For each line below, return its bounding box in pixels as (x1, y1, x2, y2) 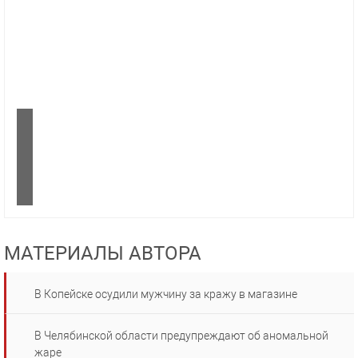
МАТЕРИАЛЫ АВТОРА (4, 242, 201, 265)
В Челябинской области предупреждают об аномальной (34, 329, 328, 343)
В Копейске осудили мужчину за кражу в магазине (34, 288, 297, 301)
